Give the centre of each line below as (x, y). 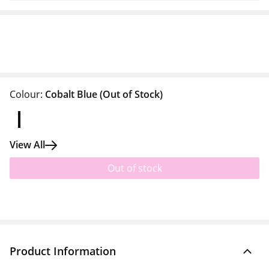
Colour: (26, 94)
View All (27, 145)
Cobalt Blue (71, 94)
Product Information (63, 251)
